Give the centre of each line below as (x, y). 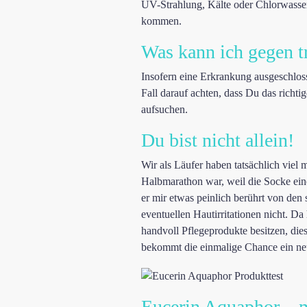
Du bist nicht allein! (218, 140)
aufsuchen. (164, 110)
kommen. (161, 21)
